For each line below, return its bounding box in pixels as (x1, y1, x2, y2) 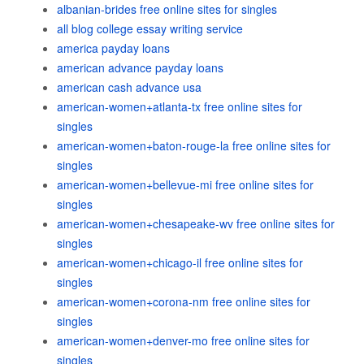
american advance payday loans (57, 59, 223, 76)
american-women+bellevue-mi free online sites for (57, 176, 314, 193)
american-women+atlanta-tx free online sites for (57, 98, 302, 115)
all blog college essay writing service (57, 20, 243, 37)
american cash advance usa (57, 79, 201, 95)
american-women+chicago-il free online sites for (57, 254, 303, 271)
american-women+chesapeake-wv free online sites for (57, 215, 335, 232)
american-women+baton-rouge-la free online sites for (57, 137, 331, 154)
